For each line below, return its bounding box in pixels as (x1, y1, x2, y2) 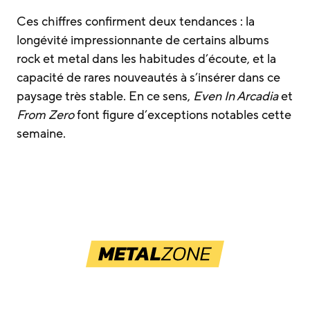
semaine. (17, 125, 66, 143)
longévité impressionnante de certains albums (17, 32, 269, 49)
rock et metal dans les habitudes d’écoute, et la (17, 51, 276, 68)
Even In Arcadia (193, 88, 278, 105)
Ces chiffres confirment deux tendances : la (17, 13, 255, 30)
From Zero (17, 107, 77, 124)
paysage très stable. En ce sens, (17, 88, 193, 105)
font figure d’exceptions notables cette (77, 107, 291, 124)
